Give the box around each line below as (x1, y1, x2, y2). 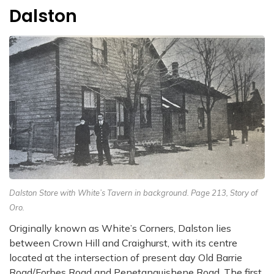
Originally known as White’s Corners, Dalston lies (9, 221, 231, 234)
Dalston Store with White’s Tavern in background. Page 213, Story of (9, 187, 257, 198)
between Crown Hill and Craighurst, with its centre (9, 236, 237, 249)
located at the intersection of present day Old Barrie (9, 251, 242, 264)
